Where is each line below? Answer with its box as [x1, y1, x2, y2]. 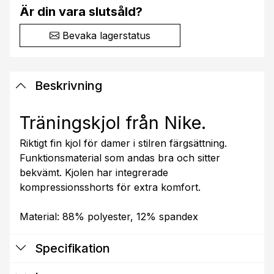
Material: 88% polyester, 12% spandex [20, 210, 198, 223]
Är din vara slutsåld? [20, 4, 143, 19]
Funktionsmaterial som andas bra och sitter [20, 151, 220, 164]
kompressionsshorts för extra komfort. [20, 180, 201, 193]
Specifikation [32, 240, 110, 256]
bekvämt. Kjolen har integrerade [20, 166, 168, 179]
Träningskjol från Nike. [20, 111, 206, 133]
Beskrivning [32, 78, 102, 93]
